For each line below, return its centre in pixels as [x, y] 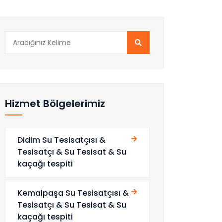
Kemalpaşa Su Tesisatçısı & [73, 193]
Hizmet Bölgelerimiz [55, 104]
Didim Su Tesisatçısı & [61, 140]
